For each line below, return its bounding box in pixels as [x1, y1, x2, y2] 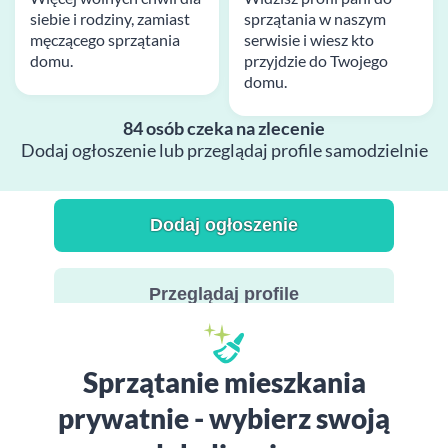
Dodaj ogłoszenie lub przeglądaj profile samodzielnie [20, 139, 428, 161]
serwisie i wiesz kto [244, 30, 374, 49]
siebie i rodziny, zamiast [30, 9, 190, 28]
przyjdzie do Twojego [244, 51, 388, 70]
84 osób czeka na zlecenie [123, 117, 325, 139]
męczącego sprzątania [30, 30, 180, 49]
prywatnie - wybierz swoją [58, 401, 390, 435]
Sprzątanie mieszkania [82, 365, 366, 399]
